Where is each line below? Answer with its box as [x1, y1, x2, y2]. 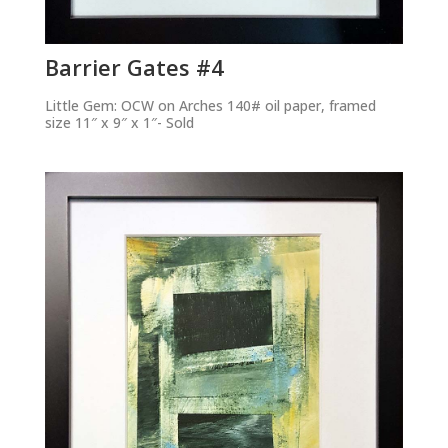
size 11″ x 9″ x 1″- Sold [44, 112, 194, 132]
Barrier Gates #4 [44, 51, 224, 82]
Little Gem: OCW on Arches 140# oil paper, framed [44, 95, 376, 115]
